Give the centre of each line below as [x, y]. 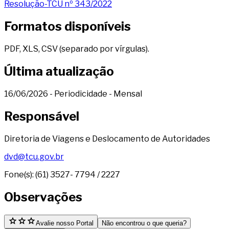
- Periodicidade [78, 94]
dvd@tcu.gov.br [34, 156]
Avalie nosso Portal [65, 223]
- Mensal [125, 94]
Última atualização [59, 72]
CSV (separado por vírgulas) [95, 49]
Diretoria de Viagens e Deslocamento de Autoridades [107, 139]
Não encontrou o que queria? [144, 223]
